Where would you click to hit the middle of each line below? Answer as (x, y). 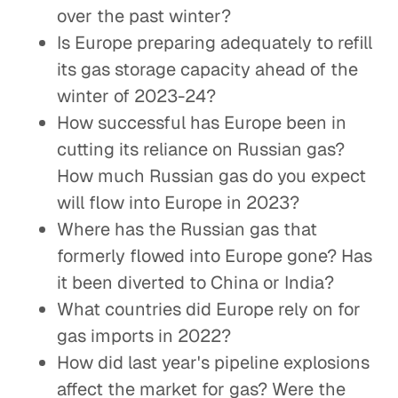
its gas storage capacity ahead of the (207, 69)
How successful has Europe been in (202, 123)
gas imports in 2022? (144, 336)
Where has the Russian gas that (187, 229)
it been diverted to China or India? (195, 283)
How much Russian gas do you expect (211, 176)
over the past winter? (144, 16)
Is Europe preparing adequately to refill (215, 43)
